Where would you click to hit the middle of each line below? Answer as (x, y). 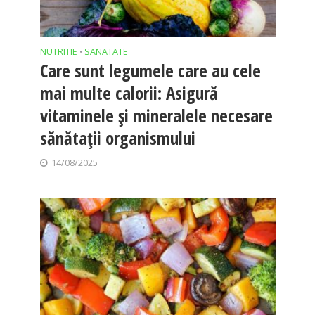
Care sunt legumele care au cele (150, 70)
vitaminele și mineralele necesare (156, 115)
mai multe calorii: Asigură (129, 92)
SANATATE (106, 51)
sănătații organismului (117, 137)
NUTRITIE (58, 51)
